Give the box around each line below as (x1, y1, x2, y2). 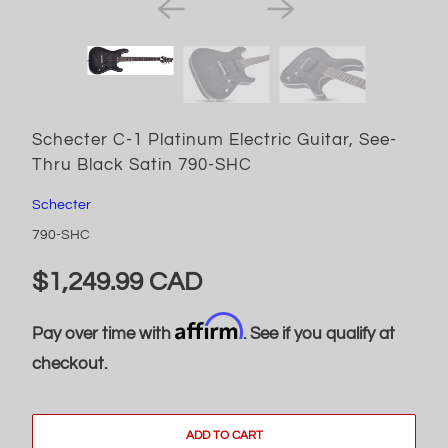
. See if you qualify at (242, 324, 395, 343)
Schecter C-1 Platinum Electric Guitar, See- (31, 130, 397, 149)
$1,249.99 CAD (31, 267, 202, 296)
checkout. (31, 354, 107, 373)
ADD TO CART (185, 428, 263, 442)
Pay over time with (31, 324, 175, 343)
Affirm (174, 311, 243, 341)
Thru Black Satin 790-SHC (31, 155, 252, 174)
